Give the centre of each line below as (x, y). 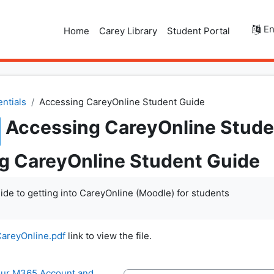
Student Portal (198, 31)
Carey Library (128, 31)
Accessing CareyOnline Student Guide (122, 102)
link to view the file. (109, 236)
